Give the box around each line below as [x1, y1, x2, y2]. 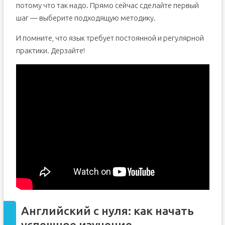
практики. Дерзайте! [16, 46, 85, 55]
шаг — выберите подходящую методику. [16, 14, 156, 22]
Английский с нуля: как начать [21, 204, 194, 217]
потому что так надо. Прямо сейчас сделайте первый [16, 1, 199, 10]
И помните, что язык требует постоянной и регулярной [16, 34, 204, 42]
